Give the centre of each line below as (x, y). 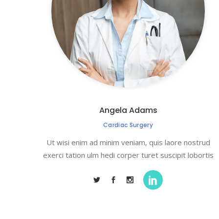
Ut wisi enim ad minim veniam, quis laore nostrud (128, 142)
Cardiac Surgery (128, 125)
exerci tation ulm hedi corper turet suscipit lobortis (128, 155)
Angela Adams (128, 110)
